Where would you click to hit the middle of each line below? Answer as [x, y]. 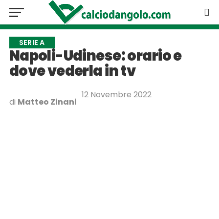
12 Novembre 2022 [116, 95]
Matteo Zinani [47, 102]
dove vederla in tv [72, 71]
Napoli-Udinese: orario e [95, 56]
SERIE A [32, 43]
